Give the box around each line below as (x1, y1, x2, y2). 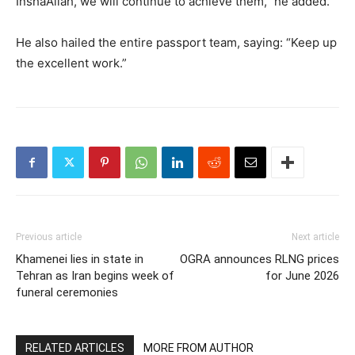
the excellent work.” (16, 55, 127, 71)
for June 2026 (265, 269, 339, 283)
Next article (292, 231, 339, 242)
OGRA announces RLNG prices (180, 252, 339, 266)
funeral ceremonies (16, 285, 118, 300)
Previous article (16, 231, 82, 242)
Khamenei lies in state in (16, 252, 143, 266)
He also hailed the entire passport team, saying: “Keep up (16, 35, 337, 50)
